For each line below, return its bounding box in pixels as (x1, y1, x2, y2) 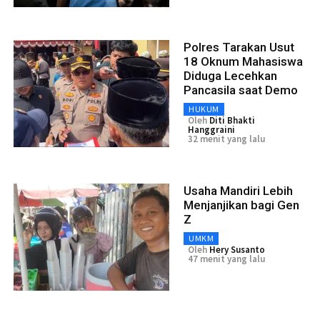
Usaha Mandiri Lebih (184, 184, 293, 199)
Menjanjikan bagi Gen (184, 198, 299, 213)
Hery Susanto (209, 244, 265, 256)
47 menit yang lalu (188, 253, 265, 266)
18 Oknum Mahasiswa (184, 54, 303, 69)
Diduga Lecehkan (184, 69, 277, 84)
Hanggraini (188, 124, 235, 136)
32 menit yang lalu (188, 133, 265, 146)
